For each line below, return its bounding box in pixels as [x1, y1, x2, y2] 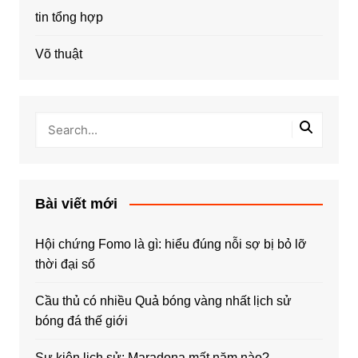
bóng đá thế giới [34, 313, 128, 328]
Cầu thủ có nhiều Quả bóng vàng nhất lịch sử [34, 293, 292, 308]
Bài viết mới [34, 195, 117, 212]
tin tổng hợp [34, 10, 103, 24]
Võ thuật [34, 46, 82, 61]
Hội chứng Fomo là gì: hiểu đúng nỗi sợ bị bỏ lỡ [34, 237, 307, 251]
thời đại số [34, 257, 95, 271]
